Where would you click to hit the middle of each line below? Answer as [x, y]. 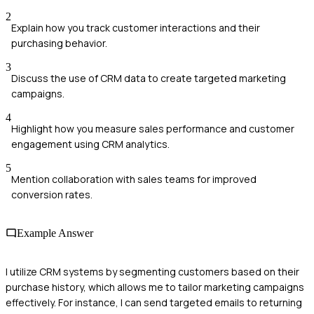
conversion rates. [52, 194]
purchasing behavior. [59, 43]
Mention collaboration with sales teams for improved [134, 179]
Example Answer [55, 233]
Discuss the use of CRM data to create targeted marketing [149, 78]
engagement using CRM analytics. [90, 144]
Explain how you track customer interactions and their [136, 27]
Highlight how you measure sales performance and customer [153, 128]
